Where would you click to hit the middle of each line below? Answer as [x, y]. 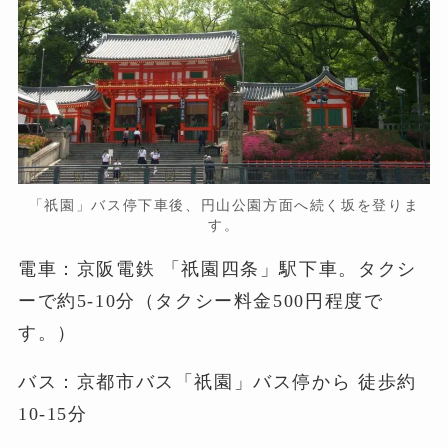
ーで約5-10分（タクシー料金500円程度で [200, 300]
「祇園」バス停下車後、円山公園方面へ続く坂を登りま [224, 204]
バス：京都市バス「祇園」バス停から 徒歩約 [217, 382]
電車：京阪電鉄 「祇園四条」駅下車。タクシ [217, 268]
